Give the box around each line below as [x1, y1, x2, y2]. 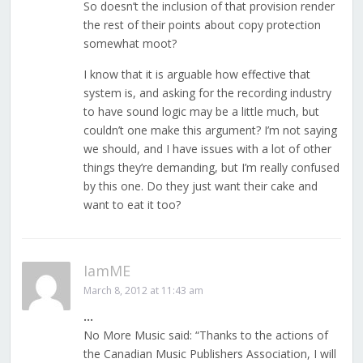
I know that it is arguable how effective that [83, 66, 310, 83]
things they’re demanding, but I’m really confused [83, 160, 340, 176]
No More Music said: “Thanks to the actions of [83, 327, 328, 344]
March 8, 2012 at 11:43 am [83, 284, 203, 298]
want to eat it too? [83, 197, 181, 213]
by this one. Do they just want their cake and [83, 178, 318, 194]
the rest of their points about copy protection [83, 17, 321, 33]
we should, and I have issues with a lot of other [83, 141, 331, 157]
